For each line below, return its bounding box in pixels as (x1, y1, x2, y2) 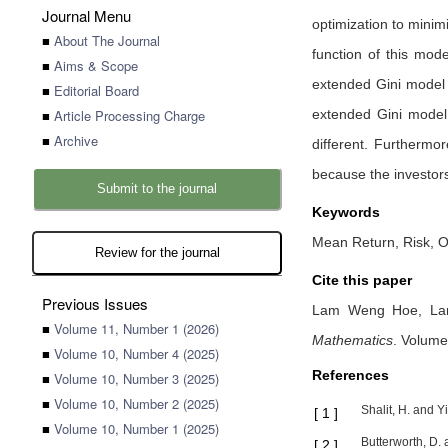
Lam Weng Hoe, (312, 302, 430, 318)
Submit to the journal (97, 181, 217, 196)
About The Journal (54, 31, 160, 50)
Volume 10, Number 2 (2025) (54, 394, 219, 413)
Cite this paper (312, 272, 412, 288)
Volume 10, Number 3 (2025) (54, 369, 219, 388)
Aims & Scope (54, 56, 138, 75)
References (312, 367, 389, 383)
